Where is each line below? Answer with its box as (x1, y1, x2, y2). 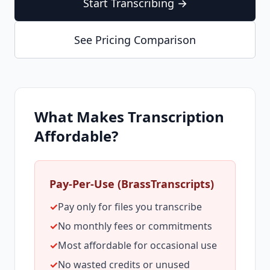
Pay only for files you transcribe (58, 200, 202, 213)
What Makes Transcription (34, 107, 224, 127)
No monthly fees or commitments (58, 219, 212, 233)
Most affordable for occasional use (58, 239, 217, 252)
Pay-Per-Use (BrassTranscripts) (49, 177, 214, 191)
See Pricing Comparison (74, 33, 196, 47)
